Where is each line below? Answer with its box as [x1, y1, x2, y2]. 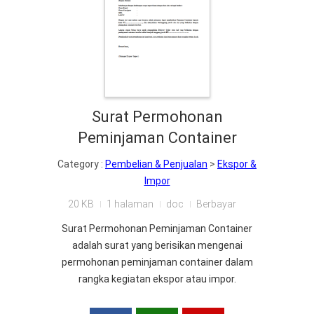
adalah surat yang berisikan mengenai [71, 240, 243, 252]
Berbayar [196, 198, 236, 210]
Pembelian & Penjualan [105, 158, 207, 170]
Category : [57, 158, 105, 170]
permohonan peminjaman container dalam [61, 257, 253, 268]
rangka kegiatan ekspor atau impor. [78, 273, 236, 285]
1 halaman [106, 198, 153, 210]
